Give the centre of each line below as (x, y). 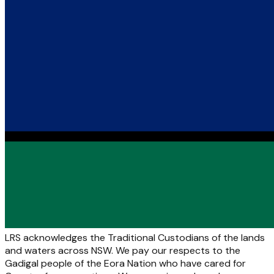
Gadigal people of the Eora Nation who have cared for (125, 263)
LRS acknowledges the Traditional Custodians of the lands (135, 237)
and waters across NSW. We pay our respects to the (123, 250)
